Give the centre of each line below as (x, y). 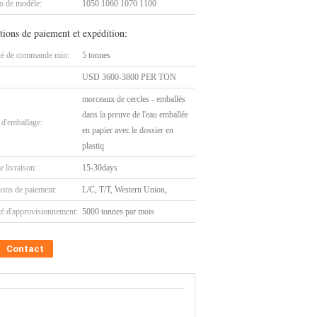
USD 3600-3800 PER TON (129, 77)
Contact (25, 249)
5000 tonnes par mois (118, 212)
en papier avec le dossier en (128, 130)
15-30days (100, 168)
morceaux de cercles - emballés (134, 99)
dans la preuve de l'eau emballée (135, 115)
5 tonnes (96, 55)
